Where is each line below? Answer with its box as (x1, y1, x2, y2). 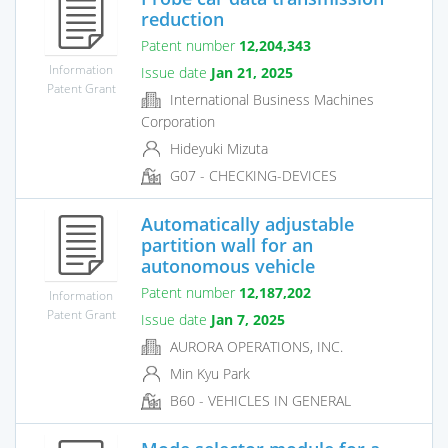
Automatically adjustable (141, 211, 354, 236)
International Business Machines (166, 89, 374, 109)
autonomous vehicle (141, 253, 315, 278)
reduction (141, 6, 224, 31)
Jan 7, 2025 (211, 309, 285, 329)
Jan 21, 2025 (211, 62, 293, 82)
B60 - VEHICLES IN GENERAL (166, 391, 351, 411)
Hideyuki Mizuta (166, 139, 268, 159)
